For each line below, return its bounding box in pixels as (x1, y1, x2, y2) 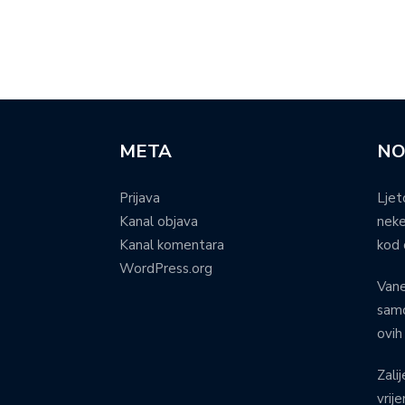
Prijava (119, 189, 160, 208)
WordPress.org (119, 259, 212, 278)
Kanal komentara (119, 236, 224, 255)
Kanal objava (119, 212, 198, 231)
